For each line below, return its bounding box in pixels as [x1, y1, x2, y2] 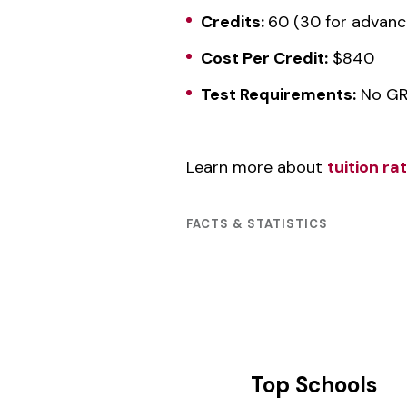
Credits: [200, 11, 268, 33]
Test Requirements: [200, 84, 356, 105]
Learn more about [185, 156, 327, 178]
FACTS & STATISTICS [185, 216, 328, 232]
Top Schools [250, 371, 377, 399]
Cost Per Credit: [200, 47, 328, 69]
